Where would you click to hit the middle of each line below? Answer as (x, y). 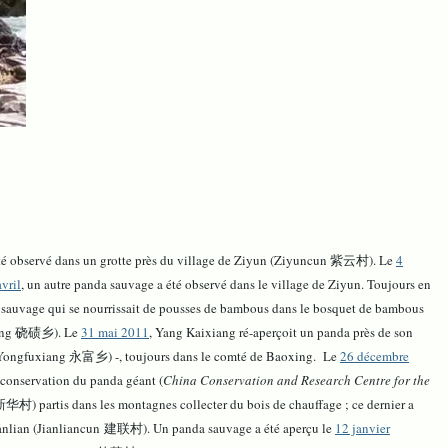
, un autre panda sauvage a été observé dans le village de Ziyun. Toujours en (226, 284)
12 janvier (362, 428)
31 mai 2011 (115, 332)
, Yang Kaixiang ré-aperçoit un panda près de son (281, 332)
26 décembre (374, 356)
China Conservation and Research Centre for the (296, 380)
